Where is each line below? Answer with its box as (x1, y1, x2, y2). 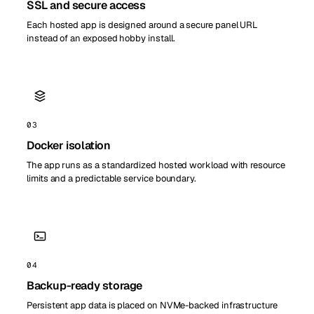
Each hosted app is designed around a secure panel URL (27, 18, 259, 31)
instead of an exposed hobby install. (27, 32, 175, 44)
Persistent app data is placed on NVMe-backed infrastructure (27, 299, 278, 311)
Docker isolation (27, 137, 111, 153)
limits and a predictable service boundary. (27, 172, 197, 184)
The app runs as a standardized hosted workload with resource (27, 158, 285, 171)
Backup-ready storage (27, 278, 142, 293)
